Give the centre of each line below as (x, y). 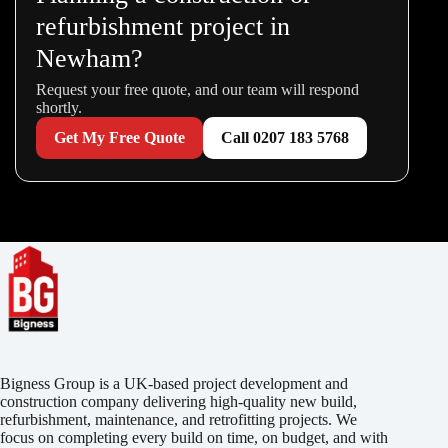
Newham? (89, 59)
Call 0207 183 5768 (285, 138)
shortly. (59, 108)
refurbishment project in (163, 27)
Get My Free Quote (119, 138)
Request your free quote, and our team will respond (197, 90)
